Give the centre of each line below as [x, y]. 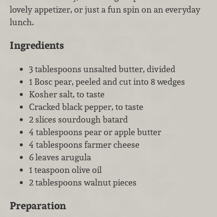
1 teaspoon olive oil [65, 170]
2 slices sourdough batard [78, 119]
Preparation [38, 206]
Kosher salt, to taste [67, 94]
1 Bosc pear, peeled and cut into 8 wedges [107, 81]
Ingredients [37, 46]
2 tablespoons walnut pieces [83, 182]
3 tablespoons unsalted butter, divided [102, 69]
